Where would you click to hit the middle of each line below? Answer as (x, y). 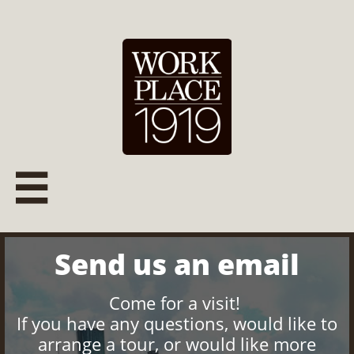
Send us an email (177, 264)
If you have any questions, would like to (177, 323)
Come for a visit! (177, 303)
